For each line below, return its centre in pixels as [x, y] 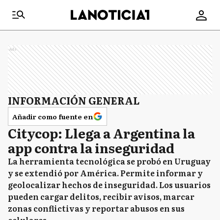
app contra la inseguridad [91, 148]
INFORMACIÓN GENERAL [74, 100]
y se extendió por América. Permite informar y [105, 173]
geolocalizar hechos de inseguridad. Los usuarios [109, 185]
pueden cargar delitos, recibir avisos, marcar [101, 196]
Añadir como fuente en [53, 116]
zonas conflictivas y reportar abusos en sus [96, 208]
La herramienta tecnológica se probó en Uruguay [109, 161]
